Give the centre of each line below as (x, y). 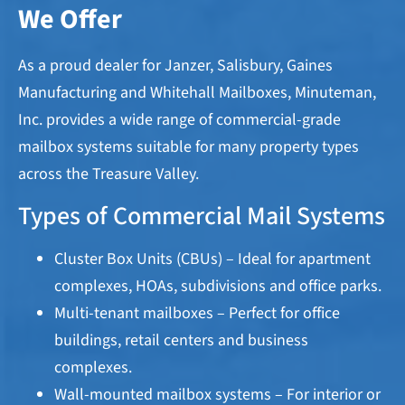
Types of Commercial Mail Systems (202, 216)
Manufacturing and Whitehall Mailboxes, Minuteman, (197, 93)
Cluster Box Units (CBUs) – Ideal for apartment (212, 259)
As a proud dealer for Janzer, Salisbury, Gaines (175, 66)
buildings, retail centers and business (181, 340)
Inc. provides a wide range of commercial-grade (179, 120)
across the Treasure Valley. (108, 174)
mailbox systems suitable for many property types (188, 147)
